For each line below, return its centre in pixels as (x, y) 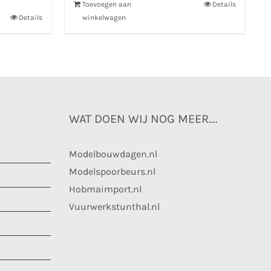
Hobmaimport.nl (105, 189)
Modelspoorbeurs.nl (112, 171)
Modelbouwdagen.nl (113, 154)
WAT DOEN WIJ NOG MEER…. (143, 119)
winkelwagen (104, 18)
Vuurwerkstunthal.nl (114, 207)
